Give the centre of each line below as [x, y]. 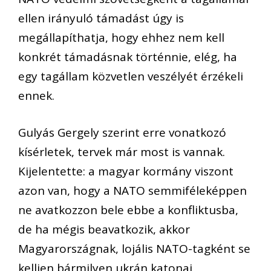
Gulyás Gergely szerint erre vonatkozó [122, 132]
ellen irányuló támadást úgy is [101, 18]
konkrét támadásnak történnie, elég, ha [128, 57]
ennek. [36, 96]
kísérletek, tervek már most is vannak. [122, 152]
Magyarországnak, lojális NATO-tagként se [134, 248]
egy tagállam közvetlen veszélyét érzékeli [131, 77]
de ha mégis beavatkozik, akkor [104, 229]
